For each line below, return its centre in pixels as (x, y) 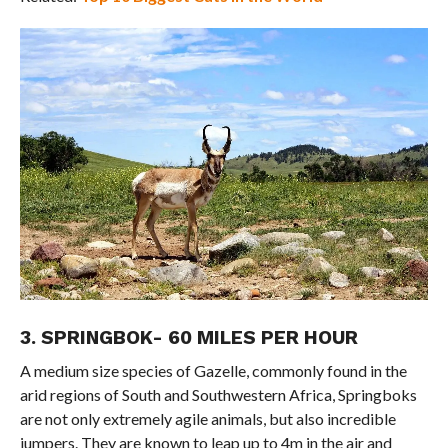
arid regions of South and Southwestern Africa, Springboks (218, 395)
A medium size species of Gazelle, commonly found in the (213, 371)
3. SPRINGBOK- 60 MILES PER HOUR (188, 338)
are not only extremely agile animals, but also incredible (207, 419)
